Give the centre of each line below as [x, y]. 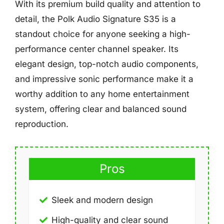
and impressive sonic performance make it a [104, 79]
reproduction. [42, 124]
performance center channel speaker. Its [97, 49]
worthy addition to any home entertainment [102, 94]
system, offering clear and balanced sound [101, 109]
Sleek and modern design [102, 200]
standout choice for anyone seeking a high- [103, 34]
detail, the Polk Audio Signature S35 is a [95, 19]
